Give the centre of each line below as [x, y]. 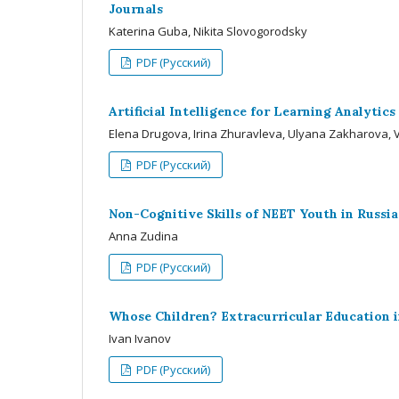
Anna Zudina [143, 236]
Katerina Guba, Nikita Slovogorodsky [208, 31]
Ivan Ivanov [140, 338]
